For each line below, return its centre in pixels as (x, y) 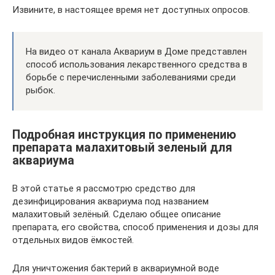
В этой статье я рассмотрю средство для (104, 188)
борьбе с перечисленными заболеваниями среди (131, 77)
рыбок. (41, 90)
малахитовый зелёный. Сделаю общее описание (117, 214)
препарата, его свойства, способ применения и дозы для (135, 227)
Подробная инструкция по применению (124, 134)
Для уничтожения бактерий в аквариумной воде (116, 268)
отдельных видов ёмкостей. (73, 240)
